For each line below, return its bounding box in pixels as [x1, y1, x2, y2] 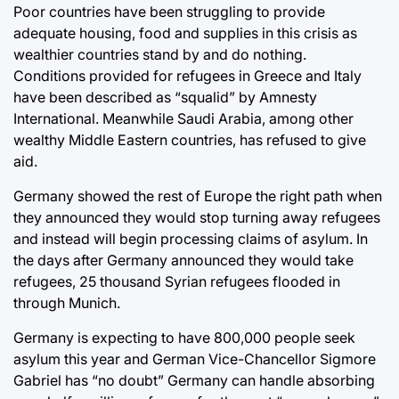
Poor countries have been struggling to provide [13, 2, 325, 20]
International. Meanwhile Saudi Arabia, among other [13, 109, 354, 127]
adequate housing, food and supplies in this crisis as [13, 23, 357, 42]
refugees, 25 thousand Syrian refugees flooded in [13, 272, 340, 290]
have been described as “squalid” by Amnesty [13, 87, 317, 106]
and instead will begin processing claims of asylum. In [13, 229, 368, 248]
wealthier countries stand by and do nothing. [13, 45, 306, 63]
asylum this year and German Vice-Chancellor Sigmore [13, 349, 376, 368]
